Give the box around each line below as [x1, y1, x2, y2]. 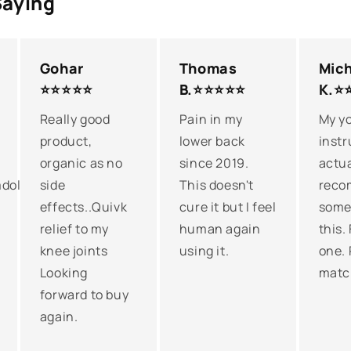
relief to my [39, 220, 110, 237]
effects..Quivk [39, 198, 128, 215]
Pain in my [179, 110, 243, 128]
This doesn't [179, 176, 254, 194]
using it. [179, 242, 230, 259]
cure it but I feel [179, 198, 277, 215]
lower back [179, 132, 245, 150]
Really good [39, 110, 110, 128]
